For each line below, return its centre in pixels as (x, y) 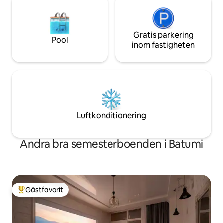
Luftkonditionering (111, 116)
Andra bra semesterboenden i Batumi (111, 144)
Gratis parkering (163, 35)
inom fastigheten (163, 45)
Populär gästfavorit (49, 194)
